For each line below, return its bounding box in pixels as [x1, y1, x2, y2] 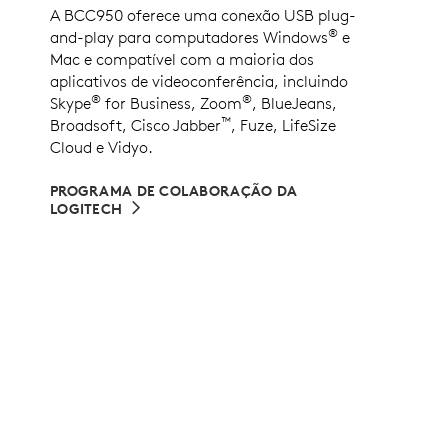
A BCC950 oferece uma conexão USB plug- [50, 5, 356, 26]
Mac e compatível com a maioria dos [50, 49, 314, 70]
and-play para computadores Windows [50, 27, 328, 48]
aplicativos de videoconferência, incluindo [50, 71, 348, 92]
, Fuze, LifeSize [231, 115, 336, 136]
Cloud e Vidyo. [50, 137, 153, 158]
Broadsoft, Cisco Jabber [50, 115, 221, 136]
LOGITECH [50, 200, 123, 219]
